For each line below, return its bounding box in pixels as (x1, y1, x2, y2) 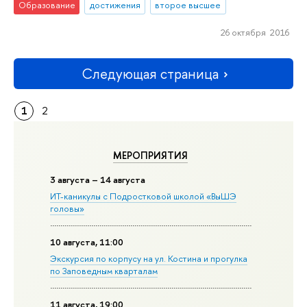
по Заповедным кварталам (50, 264, 158, 277)
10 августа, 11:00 (50, 236, 124, 249)
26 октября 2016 (220, 25, 289, 38)
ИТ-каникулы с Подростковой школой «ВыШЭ (50, 190, 237, 203)
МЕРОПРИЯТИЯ (113, 148, 188, 162)
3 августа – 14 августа (50, 173, 146, 186)
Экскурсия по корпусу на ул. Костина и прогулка (50, 251, 248, 265)
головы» (50, 202, 85, 215)
